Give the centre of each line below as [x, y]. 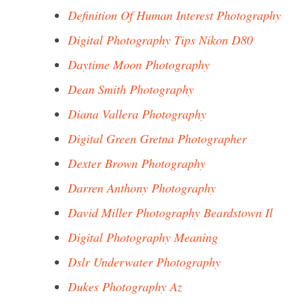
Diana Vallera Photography [137, 114]
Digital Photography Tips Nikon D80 [160, 40]
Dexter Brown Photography [137, 163]
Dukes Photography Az [125, 286]
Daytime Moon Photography [139, 64]
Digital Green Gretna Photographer [157, 138]
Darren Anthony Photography [142, 188]
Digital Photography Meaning [143, 237]
